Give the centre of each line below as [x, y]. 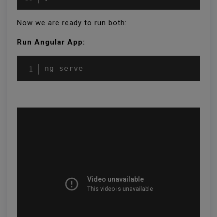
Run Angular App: [51, 42]
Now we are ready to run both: [72, 23]
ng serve [64, 68]
